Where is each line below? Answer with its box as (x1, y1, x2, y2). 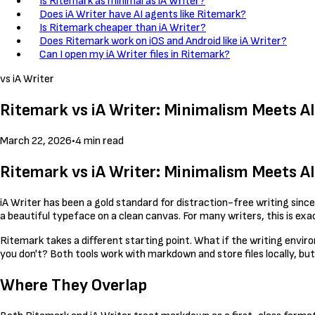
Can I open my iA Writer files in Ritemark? (39, 48, 230, 62)
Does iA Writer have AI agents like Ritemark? (39, 8, 246, 22)
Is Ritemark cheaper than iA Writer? (39, 21, 206, 35)
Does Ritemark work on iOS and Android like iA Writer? (39, 34, 287, 49)
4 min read (75, 134, 124, 148)
